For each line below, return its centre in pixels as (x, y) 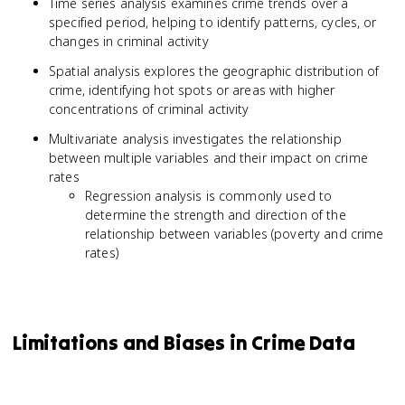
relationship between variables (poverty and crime (235, 234)
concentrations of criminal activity (149, 109)
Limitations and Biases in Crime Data (184, 343)
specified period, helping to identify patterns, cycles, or (213, 22)
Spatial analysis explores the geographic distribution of (214, 71)
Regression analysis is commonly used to (209, 196)
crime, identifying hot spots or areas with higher (192, 90)
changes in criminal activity (129, 41)
